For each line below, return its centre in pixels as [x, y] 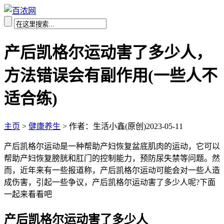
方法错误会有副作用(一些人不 [111, 76]
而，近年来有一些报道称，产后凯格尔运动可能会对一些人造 [112, 170]
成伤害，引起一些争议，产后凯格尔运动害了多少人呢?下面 [110, 182]
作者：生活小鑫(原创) [107, 126]
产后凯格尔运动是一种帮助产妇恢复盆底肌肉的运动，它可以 [112, 146]
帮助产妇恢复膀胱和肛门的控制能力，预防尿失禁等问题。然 [112, 158]
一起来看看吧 [28, 194]
